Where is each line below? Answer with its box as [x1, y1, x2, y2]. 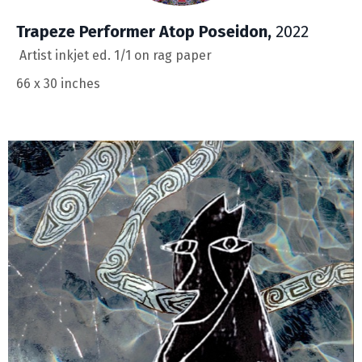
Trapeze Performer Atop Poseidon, [16, 22, 271, 42]
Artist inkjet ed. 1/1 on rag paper [19, 48, 212, 64]
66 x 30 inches [16, 76, 100, 92]
